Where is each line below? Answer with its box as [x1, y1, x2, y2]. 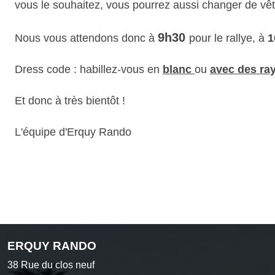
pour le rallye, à [189, 31, 268, 44]
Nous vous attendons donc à [15, 31, 158, 44]
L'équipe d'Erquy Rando [15, 125, 131, 138]
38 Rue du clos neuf [7, 259, 95, 270]
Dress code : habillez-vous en [15, 63, 163, 76]
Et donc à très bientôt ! [15, 94, 125, 107]
